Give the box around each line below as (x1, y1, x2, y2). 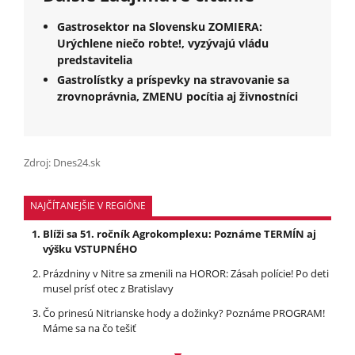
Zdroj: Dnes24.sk (24, 155, 101, 170)
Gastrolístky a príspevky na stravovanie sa (57, 71, 289, 87)
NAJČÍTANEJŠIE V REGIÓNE (30, 198, 146, 212)
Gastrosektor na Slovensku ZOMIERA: (57, 18, 262, 34)
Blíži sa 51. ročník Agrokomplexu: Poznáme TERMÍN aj (43, 226, 316, 241)
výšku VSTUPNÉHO (43, 241, 137, 256)
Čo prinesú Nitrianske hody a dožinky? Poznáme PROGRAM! (43, 305, 325, 320)
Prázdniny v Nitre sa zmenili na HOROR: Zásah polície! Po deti (43, 265, 329, 281)
